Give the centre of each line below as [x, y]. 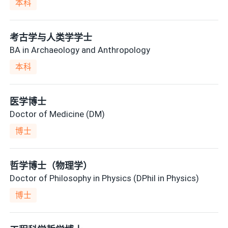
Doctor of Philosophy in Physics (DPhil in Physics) [105, 178]
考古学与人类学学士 [51, 38]
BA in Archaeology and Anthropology [80, 50]
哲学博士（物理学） [51, 166]
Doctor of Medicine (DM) [58, 114]
